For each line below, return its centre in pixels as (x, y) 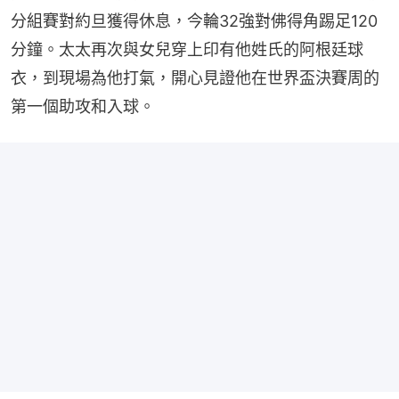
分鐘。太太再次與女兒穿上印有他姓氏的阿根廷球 (187, 49)
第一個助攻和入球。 (83, 106)
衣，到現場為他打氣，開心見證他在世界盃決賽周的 (195, 77)
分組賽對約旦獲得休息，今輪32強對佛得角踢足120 (194, 20)
